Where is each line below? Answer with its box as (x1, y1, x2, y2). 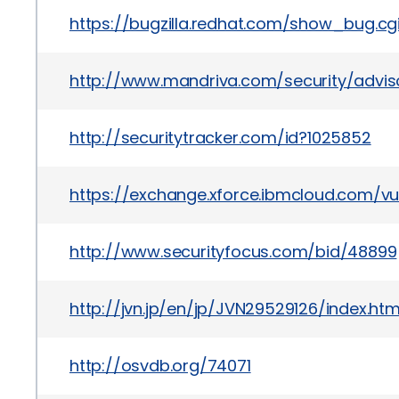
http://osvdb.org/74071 (69, 354, 251, 377)
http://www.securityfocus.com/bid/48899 (69, 240, 397, 263)
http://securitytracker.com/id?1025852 (69, 126, 371, 149)
